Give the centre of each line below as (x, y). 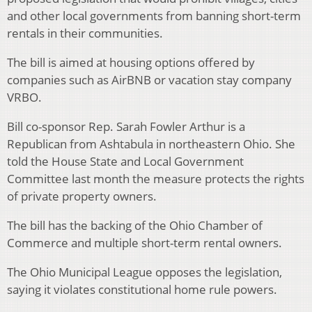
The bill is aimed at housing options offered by (131, 63)
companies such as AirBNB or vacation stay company (149, 80)
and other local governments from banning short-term (154, 16)
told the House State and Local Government (125, 162)
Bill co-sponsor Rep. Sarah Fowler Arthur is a (126, 127)
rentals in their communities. (85, 33)
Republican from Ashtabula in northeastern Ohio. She (151, 144)
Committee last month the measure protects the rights (156, 179)
